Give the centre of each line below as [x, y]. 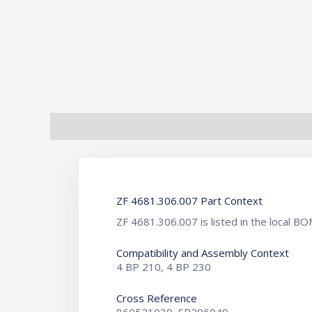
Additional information [170, 126]
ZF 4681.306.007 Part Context [189, 200]
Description [78, 126]
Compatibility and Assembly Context [202, 253]
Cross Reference [156, 298]
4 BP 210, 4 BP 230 [163, 267]
